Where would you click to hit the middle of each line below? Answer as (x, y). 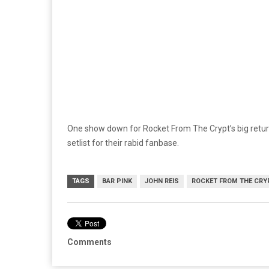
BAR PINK (117, 181)
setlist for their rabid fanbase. (123, 143)
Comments (89, 242)
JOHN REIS (162, 181)
